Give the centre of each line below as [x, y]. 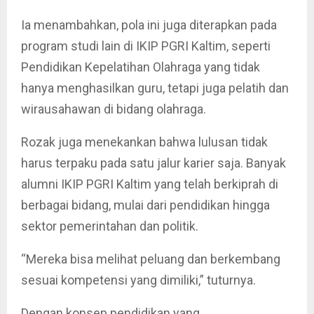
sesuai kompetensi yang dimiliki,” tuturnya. [138, 280]
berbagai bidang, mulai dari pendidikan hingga [145, 205]
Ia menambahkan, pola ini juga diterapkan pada [149, 25]
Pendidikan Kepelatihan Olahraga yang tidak [141, 67]
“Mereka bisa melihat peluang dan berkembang [151, 259]
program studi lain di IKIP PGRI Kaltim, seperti [146, 46]
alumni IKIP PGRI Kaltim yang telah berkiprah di [150, 184]
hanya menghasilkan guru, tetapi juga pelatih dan [155, 88]
